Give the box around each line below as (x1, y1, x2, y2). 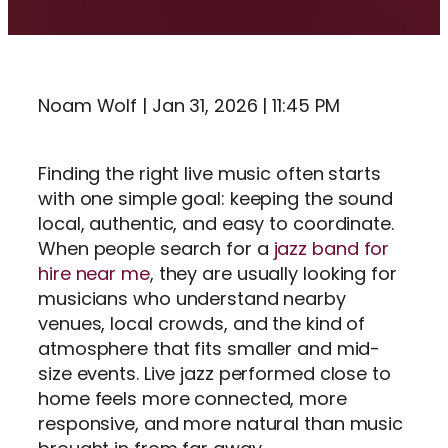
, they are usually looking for (149, 261, 397, 287)
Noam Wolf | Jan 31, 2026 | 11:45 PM (38, 93, 340, 119)
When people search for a (38, 236, 274, 262)
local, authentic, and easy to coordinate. (38, 211, 394, 237)
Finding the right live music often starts (38, 161, 381, 187)
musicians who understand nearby (38, 286, 346, 312)
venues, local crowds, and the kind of (38, 311, 366, 337)
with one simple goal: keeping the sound (38, 186, 394, 212)
